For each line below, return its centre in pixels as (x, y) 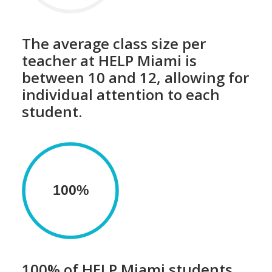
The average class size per (114, 43)
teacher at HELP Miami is (109, 60)
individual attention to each (121, 94)
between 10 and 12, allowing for (135, 77)
